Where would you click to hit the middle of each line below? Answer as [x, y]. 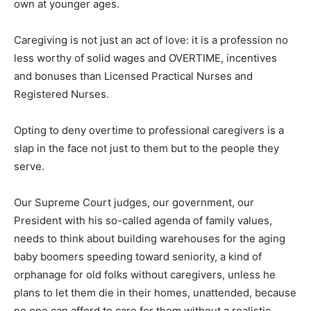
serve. [29, 167]
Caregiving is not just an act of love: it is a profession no [151, 40]
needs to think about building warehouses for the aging [150, 239]
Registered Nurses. [61, 94]
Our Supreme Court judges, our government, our [134, 203]
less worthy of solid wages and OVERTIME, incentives [145, 58]
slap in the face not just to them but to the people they [146, 149]
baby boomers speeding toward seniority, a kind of [138, 257]
